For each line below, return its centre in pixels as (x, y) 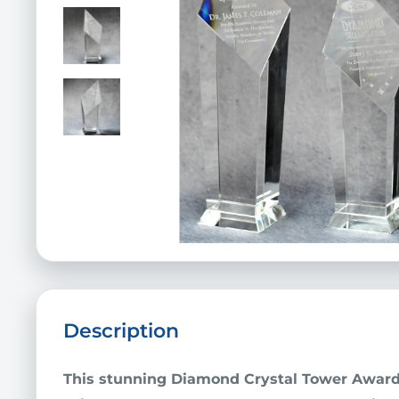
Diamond (205, 379)
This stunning (117, 379)
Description (121, 331)
